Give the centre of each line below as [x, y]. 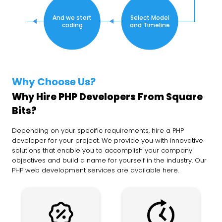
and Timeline [150, 25]
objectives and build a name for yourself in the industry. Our [109, 160]
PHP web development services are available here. [95, 170]
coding [72, 25]
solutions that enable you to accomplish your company [102, 150]
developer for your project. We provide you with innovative [108, 140]
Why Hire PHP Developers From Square [107, 97]
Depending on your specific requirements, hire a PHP [98, 130]
